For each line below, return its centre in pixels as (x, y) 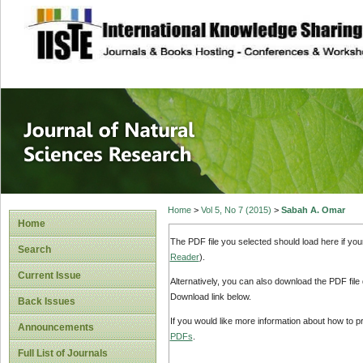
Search (34, 250)
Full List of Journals (63, 353)
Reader (184, 256)
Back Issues (47, 301)
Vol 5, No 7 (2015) (236, 210)
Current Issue (49, 275)
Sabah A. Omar (313, 210)
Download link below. (210, 297)
